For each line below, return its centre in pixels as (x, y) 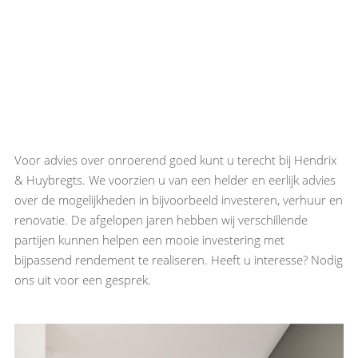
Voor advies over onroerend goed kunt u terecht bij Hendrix (175, 160)
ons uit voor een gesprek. (82, 280)
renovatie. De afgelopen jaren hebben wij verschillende (161, 220)
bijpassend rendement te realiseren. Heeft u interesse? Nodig (178, 260)
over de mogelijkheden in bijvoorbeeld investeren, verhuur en (178, 200)
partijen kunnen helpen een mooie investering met (149, 240)
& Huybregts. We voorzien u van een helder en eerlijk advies (175, 180)
